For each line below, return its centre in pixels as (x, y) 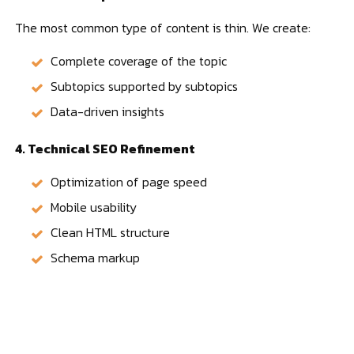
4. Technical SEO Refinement (105, 148)
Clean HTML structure (111, 232)
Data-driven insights (108, 111)
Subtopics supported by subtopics (145, 86)
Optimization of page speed (129, 181)
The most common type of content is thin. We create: (163, 27)
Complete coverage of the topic (139, 60)
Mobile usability (94, 207)
